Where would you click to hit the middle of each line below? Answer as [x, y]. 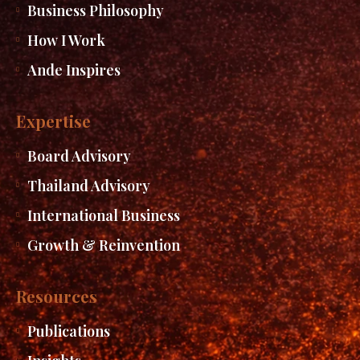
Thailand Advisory [88, 186]
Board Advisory [79, 156]
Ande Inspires [74, 70]
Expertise [53, 121]
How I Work [66, 41]
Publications [68, 331]
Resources [57, 297]
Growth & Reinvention [103, 245]
